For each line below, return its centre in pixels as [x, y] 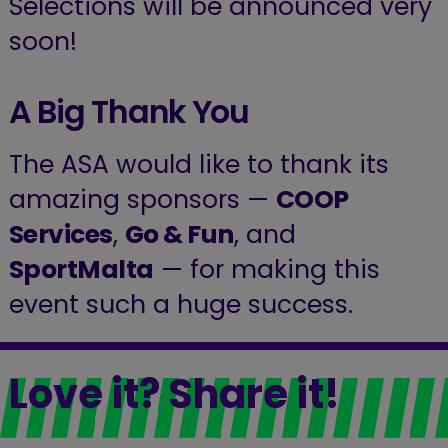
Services [60, 234]
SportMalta [81, 269]
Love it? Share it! [174, 393]
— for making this [266, 269]
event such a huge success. [180, 304]
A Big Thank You [128, 112]
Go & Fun [179, 234]
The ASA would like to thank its [198, 164]
